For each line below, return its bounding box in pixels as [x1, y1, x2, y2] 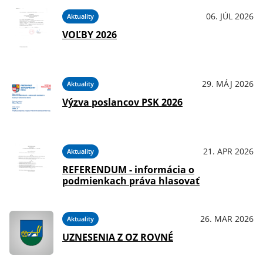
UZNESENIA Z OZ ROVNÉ [62, 231, 173, 244]
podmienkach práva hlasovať [62, 174, 200, 187]
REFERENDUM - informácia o [62, 163, 194, 176]
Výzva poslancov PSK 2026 [62, 96, 183, 109]
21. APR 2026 [203, 146, 254, 157]
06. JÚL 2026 [206, 11, 254, 22]
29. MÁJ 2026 [202, 78, 254, 89]
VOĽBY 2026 [62, 28, 117, 41]
